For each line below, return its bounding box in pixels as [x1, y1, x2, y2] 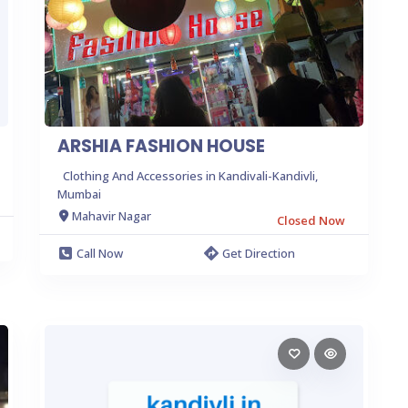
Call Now [76, 244, 123, 261]
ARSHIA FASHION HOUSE [57, 133, 265, 158]
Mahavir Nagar [72, 208, 151, 224]
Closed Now [277, 211, 345, 229]
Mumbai [57, 185, 101, 202]
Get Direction [222, 244, 295, 261]
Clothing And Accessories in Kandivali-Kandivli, [63, 167, 318, 184]
